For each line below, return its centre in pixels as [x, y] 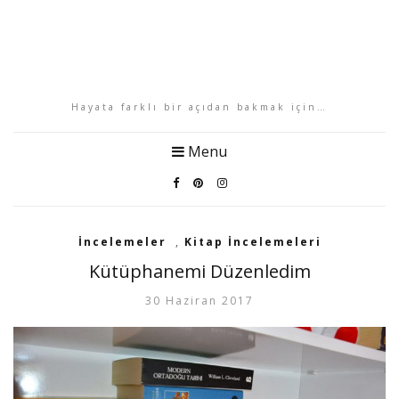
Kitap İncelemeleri [252, 242]
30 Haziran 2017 [199, 301]
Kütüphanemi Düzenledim [199, 271]
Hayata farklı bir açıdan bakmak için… [199, 107]
